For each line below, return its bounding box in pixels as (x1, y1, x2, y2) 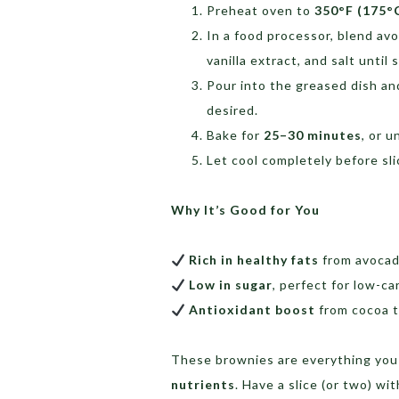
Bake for (207, 127, 264, 143)
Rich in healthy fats (188, 252, 319, 268)
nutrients (171, 377, 235, 393)
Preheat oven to (207, 3, 314, 19)
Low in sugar (188, 277, 273, 293)
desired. (207, 102, 258, 118)
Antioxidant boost (188, 302, 315, 318)
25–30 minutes (264, 127, 362, 143)
